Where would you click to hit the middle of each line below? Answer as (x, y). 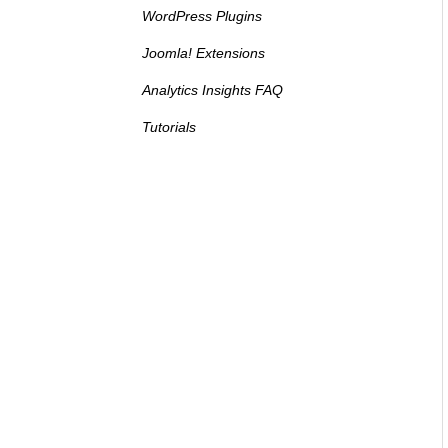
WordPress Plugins (202, 16)
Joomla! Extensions (203, 53)
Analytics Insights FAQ (212, 90)
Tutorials (169, 127)
